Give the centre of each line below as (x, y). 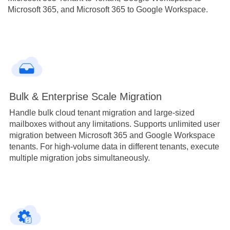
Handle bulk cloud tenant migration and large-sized (102, 112)
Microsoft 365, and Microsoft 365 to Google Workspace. (108, 9)
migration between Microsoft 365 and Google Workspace (112, 135)
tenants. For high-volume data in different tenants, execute (114, 146)
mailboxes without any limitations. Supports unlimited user (114, 124)
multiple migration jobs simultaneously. (80, 158)
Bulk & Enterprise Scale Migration (85, 96)
